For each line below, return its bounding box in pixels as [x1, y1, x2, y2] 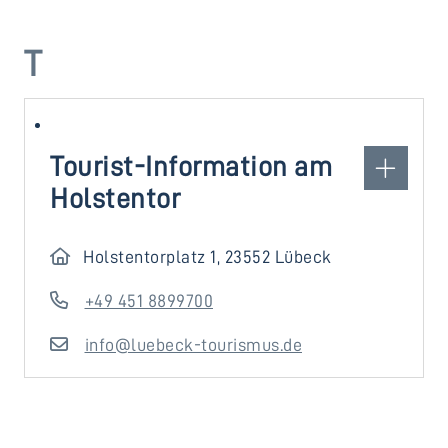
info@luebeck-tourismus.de [84, 336, 302, 354]
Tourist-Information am [50, 153, 332, 181]
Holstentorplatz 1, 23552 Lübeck [83, 248, 332, 266]
